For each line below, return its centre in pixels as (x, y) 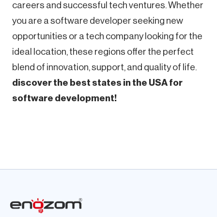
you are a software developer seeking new (98, 20)
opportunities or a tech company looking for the (107, 36)
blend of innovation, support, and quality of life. (104, 67)
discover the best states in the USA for (97, 82)
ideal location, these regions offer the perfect (103, 51)
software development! (64, 98)
